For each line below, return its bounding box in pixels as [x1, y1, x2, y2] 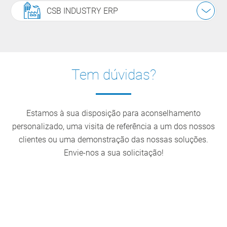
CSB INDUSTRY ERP [47, 6, 118, 16]
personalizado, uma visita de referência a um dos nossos [12, 121, 215, 131]
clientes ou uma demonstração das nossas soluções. [19, 134, 208, 144]
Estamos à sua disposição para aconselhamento [26, 108, 201, 118]
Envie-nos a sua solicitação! [63, 147, 164, 158]
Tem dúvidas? [71, 66, 156, 83]
